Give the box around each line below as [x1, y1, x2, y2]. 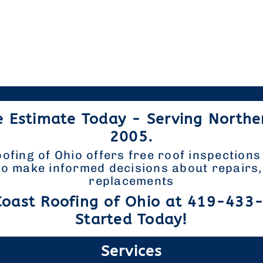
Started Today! [75, 211, 188, 228]
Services [100, 242, 163, 260]
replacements [89, 174, 174, 188]
